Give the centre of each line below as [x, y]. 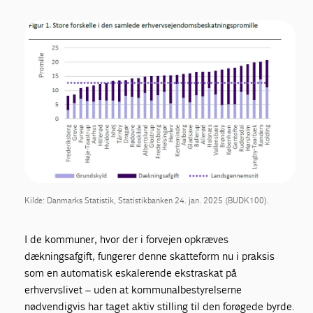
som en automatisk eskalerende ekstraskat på [131, 272]
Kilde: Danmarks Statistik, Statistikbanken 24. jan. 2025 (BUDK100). [147, 200]
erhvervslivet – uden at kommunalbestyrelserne [133, 289]
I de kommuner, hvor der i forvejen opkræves [127, 239]
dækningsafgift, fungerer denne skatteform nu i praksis [150, 256]
